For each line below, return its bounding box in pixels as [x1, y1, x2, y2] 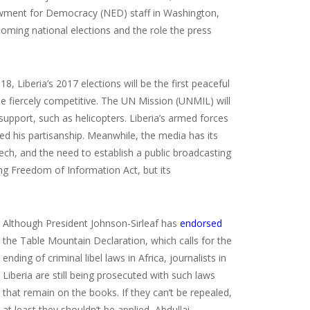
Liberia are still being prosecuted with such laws [3, 268, 215, 282]
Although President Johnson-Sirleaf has [3, 216, 180, 230]
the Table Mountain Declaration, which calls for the [3, 233, 232, 247]
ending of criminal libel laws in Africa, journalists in [3, 250, 226, 264]
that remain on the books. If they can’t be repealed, [3, 285, 232, 299]
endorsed [180, 216, 222, 230]
